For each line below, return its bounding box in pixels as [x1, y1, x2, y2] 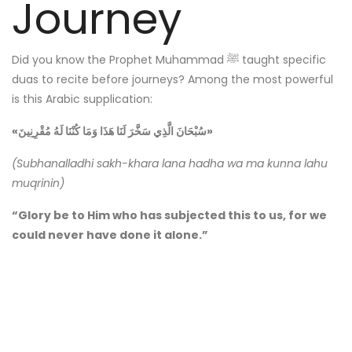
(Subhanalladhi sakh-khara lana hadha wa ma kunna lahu [12, 155, 328, 171]
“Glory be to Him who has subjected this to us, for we [12, 207, 327, 223]
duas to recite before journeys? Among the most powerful [12, 71, 333, 87]
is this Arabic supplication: [12, 90, 152, 107]
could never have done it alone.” [12, 226, 208, 243]
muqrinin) [12, 174, 64, 191]
